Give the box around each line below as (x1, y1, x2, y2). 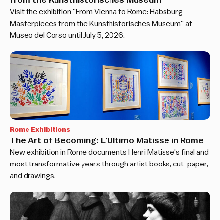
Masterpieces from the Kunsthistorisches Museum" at (10, 20, 192, 28)
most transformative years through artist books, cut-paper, (10, 160, 208, 168)
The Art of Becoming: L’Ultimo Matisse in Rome (10, 136, 204, 145)
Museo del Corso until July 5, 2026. (10, 31, 125, 40)
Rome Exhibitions (10, 126, 70, 134)
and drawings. (10, 172, 55, 180)
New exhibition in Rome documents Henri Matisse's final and (10, 148, 209, 157)
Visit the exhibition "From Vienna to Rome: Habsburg (10, 8, 183, 16)
